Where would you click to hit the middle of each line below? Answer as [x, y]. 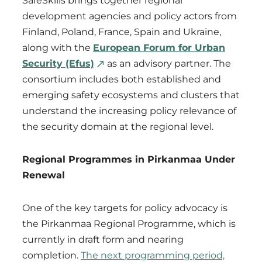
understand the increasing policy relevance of [129, 111]
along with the [58, 48]
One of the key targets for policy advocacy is [125, 208]
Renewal [44, 175]
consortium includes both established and [122, 80]
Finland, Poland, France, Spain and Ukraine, [122, 32]
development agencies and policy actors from [130, 16]
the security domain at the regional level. [119, 127]
